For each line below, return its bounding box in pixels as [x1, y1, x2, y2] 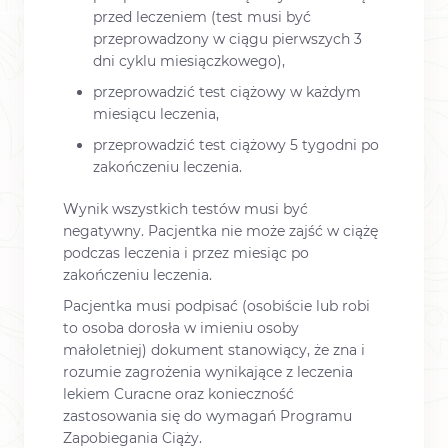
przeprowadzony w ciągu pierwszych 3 [93, 29, 362, 48]
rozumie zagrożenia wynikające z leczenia [63, 363, 353, 382]
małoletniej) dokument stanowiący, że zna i [63, 341, 365, 360]
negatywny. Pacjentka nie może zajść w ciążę [63, 222, 378, 241]
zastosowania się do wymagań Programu [63, 407, 352, 426]
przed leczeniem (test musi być [93, 7, 311, 26]
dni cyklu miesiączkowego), [93, 51, 285, 70]
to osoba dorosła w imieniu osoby [63, 319, 299, 338]
